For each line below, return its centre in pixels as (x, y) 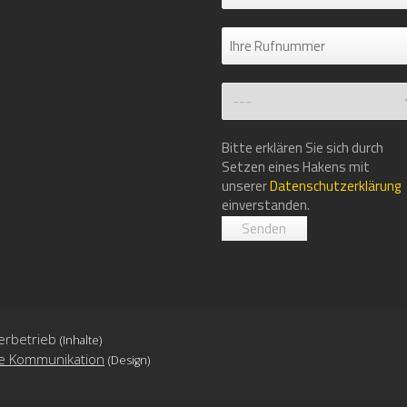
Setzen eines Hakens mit (295, 166)
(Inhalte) (81, 340)
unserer (245, 185)
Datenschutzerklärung (335, 185)
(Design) (129, 360)
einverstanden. (265, 204)
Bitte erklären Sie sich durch (302, 147)
